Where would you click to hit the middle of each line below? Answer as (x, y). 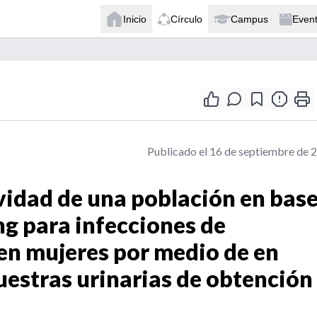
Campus (249, 19)
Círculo (186, 19)
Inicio (135, 19)
